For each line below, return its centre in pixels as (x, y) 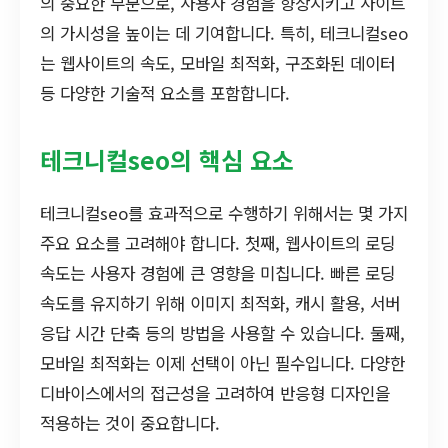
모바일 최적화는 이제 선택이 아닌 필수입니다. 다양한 (222, 362)
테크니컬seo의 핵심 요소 (167, 159)
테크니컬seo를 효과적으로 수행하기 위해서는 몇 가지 (224, 212)
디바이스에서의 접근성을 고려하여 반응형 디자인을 (215, 392)
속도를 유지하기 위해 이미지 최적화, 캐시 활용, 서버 (220, 302)
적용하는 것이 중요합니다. (130, 422)
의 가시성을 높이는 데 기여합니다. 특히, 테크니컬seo (224, 32)
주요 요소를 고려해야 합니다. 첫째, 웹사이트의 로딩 (217, 242)
